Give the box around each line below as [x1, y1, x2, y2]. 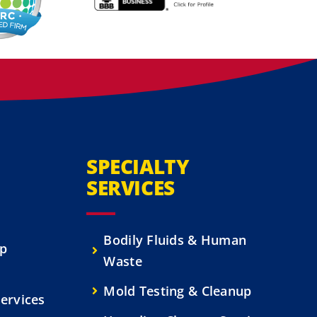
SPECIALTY [86, 153, 190, 180]
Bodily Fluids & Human [103, 231, 247, 249]
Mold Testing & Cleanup [103, 282, 252, 300]
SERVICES [86, 174, 175, 202]
